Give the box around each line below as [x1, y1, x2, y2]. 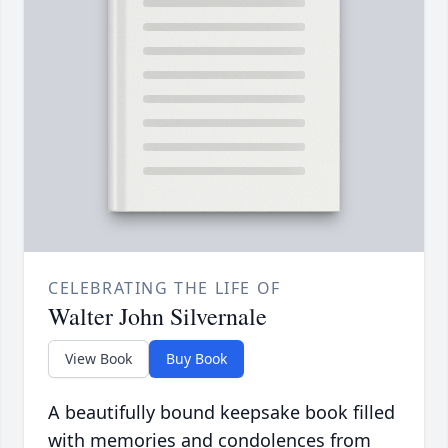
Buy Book [166, 349, 227, 369]
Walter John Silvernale [48, 300, 267, 333]
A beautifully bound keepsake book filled [48, 400, 395, 425]
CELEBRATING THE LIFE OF [48, 277, 281, 300]
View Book [65, 349, 132, 369]
